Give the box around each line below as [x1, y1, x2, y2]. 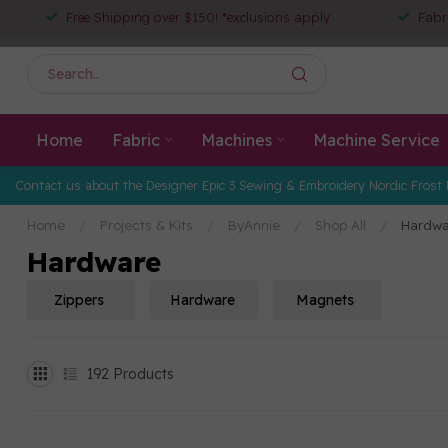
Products [109, 364, 174, 383]
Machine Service [312, 130, 440, 150]
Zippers [54, 290, 104, 309]
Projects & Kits [100, 217, 193, 233]
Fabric [111, 130, 160, 150]
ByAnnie [228, 217, 280, 233]
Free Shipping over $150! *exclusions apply [66, 9, 330, 25]
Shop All [315, 217, 366, 233]
